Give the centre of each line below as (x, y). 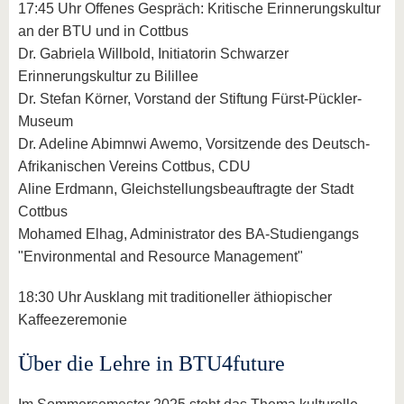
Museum (46, 122)
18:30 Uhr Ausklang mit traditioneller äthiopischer (175, 298)
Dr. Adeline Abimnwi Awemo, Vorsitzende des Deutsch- (194, 144)
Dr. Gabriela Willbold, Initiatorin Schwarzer (153, 54)
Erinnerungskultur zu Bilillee (108, 77)
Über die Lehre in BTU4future (151, 364)
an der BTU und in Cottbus (103, 32)
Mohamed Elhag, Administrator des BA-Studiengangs (188, 234)
